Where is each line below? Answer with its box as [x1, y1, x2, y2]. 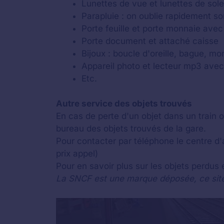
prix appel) [56, 148, 98, 158]
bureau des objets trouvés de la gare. [56, 123, 206, 133]
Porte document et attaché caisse [81, 35, 218, 46]
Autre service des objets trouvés [56, 98, 192, 108]
